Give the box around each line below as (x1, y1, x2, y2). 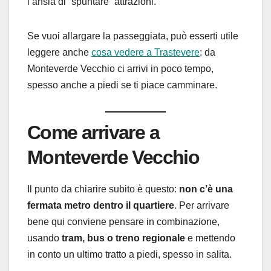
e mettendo (185, 232, 235, 243)
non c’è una (179, 183, 233, 194)
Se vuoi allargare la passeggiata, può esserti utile (27, 30, 238, 41)
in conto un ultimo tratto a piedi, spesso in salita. (27, 249, 232, 260)
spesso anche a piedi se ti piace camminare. (27, 79, 217, 90)
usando (27, 232, 62, 243)
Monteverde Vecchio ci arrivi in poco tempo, (27, 63, 214, 74)
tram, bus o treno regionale (62, 232, 185, 243)
